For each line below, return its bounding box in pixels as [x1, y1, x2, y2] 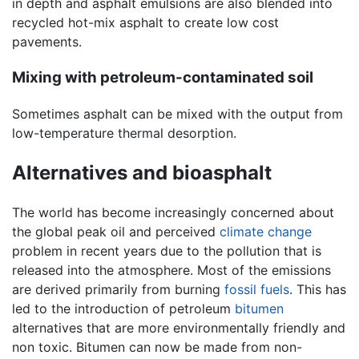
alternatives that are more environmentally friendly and [12, 320, 345, 337]
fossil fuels [224, 281, 289, 298]
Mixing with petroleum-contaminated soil [12, 67, 313, 87]
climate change [220, 224, 312, 240]
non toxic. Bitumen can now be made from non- [12, 339, 302, 356]
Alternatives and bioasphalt [12, 160, 272, 184]
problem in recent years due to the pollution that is [12, 243, 321, 260]
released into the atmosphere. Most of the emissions [12, 262, 331, 279]
